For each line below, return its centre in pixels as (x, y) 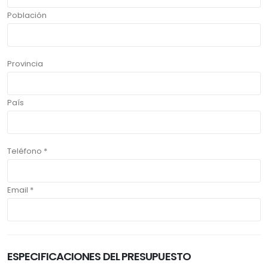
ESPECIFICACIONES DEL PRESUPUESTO (99, 257)
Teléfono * (27, 151)
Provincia (25, 64)
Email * (20, 190)
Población (27, 16)
